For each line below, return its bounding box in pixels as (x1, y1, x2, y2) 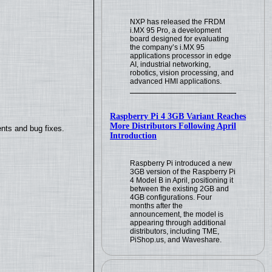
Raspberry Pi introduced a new (130, 158, 233, 168)
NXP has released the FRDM (130, 17, 226, 26)
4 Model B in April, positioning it (130, 175, 234, 185)
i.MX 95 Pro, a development (130, 25, 222, 35)
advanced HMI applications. (130, 76, 222, 86)
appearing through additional (130, 218, 226, 227)
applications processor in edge (130, 51, 232, 60)
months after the (130, 201, 183, 210)
